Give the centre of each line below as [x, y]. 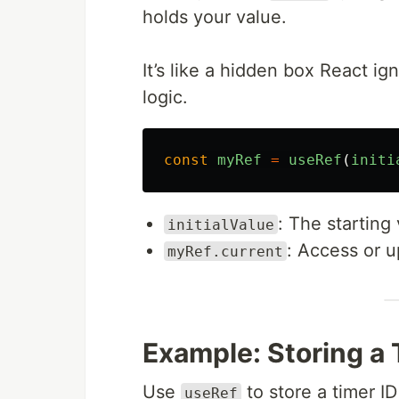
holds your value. [215, 16]
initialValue [221, 224]
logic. [165, 97]
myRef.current [225, 251]
